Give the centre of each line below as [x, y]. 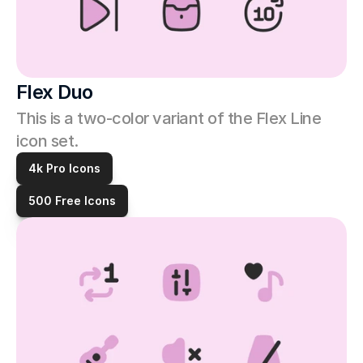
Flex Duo [55, 92]
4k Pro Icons [64, 168]
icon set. [49, 141]
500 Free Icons [72, 201]
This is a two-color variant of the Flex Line [169, 118]
